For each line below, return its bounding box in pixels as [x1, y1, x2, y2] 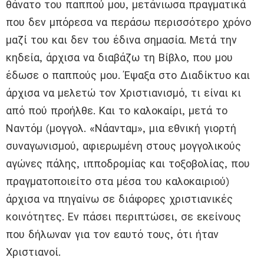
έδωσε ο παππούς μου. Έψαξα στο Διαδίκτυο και [6, 69, 250, 82]
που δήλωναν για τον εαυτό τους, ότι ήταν [6, 228, 219, 241]
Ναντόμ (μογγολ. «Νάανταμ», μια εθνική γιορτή [6, 122, 236, 135]
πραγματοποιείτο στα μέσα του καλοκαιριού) [6, 175, 229, 188]
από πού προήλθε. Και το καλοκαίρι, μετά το [6, 104, 227, 117]
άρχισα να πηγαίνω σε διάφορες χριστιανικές [6, 193, 233, 206]
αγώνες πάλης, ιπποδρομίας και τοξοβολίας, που [6, 157, 250, 170]
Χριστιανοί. [6, 246, 61, 259]
